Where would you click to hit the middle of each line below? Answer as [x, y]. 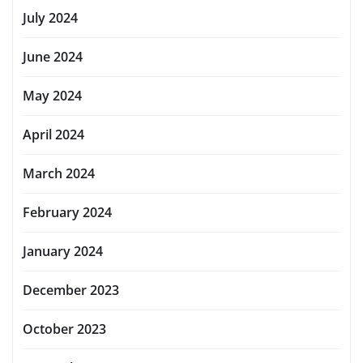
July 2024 [50, 17]
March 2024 [59, 173]
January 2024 [63, 251]
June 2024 [53, 56]
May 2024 [52, 95]
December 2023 [71, 290]
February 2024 [67, 212]
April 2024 [53, 134]
